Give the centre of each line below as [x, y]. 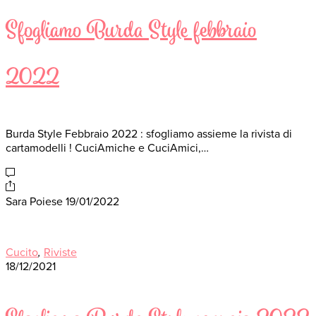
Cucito [22, 252]
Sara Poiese [34, 201]
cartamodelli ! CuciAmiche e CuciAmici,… [107, 148]
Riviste [60, 252]
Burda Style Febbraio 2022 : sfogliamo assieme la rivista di [149, 134]
